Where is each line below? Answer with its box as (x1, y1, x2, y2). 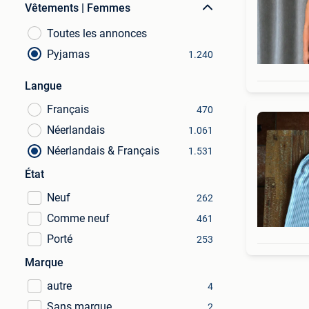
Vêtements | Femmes (25, 1, 130, 14)
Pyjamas (47, 48, 90, 61)
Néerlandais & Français (47, 144, 159, 157)
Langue (25, 79, 62, 92)
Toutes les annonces (47, 27, 147, 40)
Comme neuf (47, 212, 110, 225)
